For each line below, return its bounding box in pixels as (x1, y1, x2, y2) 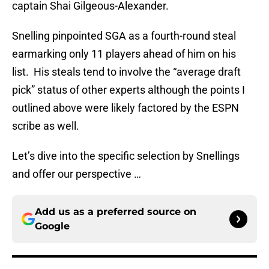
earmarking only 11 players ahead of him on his (12, 47, 236, 61)
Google (35, 220, 70, 232)
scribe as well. (12, 119, 79, 133)
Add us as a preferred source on (35, 206, 196, 218)
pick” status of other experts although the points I (12, 83, 245, 97)
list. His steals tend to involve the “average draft (12, 65, 241, 79)
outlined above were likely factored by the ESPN (12, 101, 239, 115)
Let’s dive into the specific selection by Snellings (12, 150, 240, 163)
